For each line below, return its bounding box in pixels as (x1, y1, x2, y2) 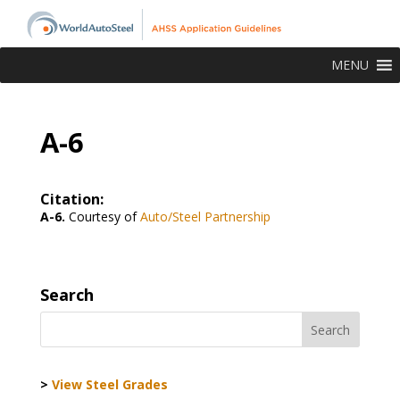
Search (39, 283, 94, 305)
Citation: (39, 188, 104, 209)
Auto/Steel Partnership (136, 207, 271, 225)
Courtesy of (68, 207, 137, 225)
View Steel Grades (51, 375, 168, 393)
